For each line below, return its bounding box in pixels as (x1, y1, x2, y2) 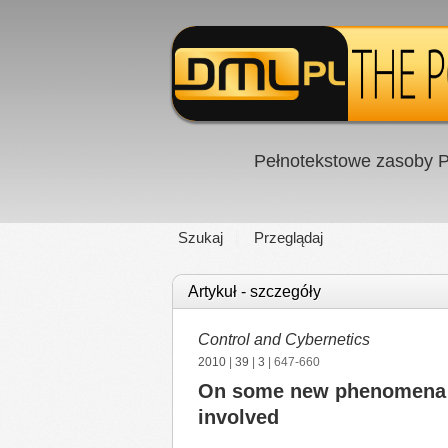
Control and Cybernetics (198, 331, 370, 348)
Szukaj (178, 229, 223, 246)
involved (198, 406, 279, 428)
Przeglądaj (254, 229, 323, 246)
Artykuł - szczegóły (188, 283, 321, 300)
